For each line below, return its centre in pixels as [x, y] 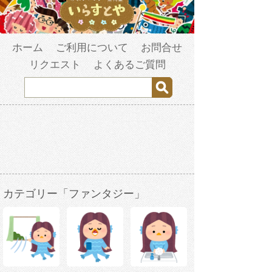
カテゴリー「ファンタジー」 [74, 194]
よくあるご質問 [129, 65]
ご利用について [92, 48]
